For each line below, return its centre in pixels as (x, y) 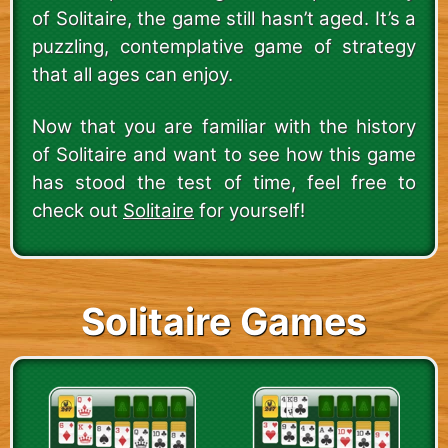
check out (77, 210)
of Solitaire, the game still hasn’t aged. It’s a (224, 18)
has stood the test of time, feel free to (224, 182)
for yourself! (249, 210)
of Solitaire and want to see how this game (224, 154)
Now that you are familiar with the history (224, 126)
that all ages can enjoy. (132, 74)
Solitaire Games (224, 321)
